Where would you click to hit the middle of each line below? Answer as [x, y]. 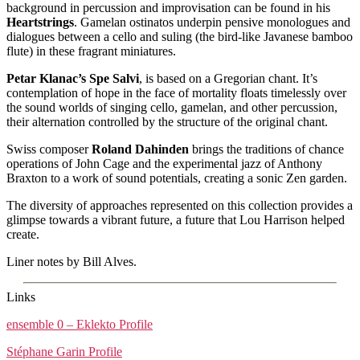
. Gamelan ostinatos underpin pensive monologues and [212, 22]
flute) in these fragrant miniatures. [91, 51]
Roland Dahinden [140, 149]
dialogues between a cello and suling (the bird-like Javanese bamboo [180, 37]
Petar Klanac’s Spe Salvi [73, 79]
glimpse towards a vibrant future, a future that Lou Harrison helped [176, 220]
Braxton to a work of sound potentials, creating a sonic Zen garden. [177, 178]
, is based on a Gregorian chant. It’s [228, 79]
